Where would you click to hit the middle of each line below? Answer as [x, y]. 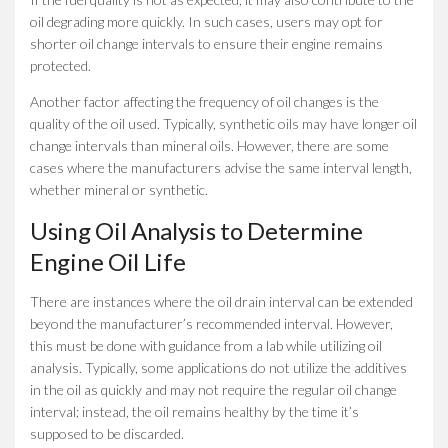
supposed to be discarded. [107, 433]
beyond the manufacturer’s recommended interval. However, [211, 323]
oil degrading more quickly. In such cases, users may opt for [206, 21]
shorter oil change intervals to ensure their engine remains [206, 43]
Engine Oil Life [108, 261]
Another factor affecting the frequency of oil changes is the [204, 101]
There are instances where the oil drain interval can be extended [221, 301]
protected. [60, 65]
